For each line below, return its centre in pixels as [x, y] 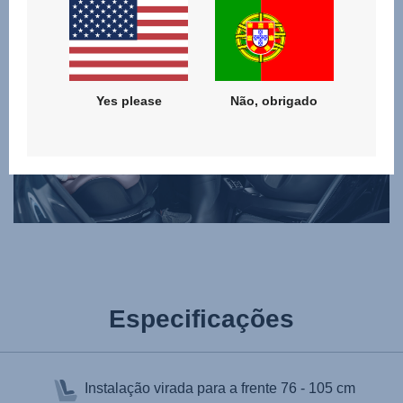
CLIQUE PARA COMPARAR [201, 27]
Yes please [129, 101]
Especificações [201, 318]
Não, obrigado [274, 101]
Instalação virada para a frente [182, 388]
